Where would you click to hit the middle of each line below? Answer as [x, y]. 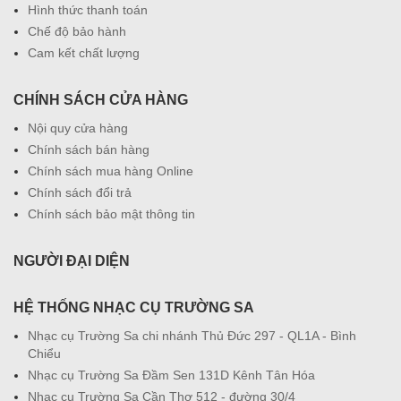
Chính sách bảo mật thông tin [111, 213]
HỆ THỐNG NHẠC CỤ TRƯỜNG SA [134, 307]
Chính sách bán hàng [89, 149]
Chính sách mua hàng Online [111, 171]
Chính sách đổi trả [80, 192]
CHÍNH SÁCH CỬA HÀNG [101, 99]
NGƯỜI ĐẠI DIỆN [72, 260]
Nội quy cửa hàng [78, 128]
